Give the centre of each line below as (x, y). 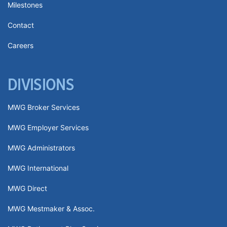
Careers (21, 45)
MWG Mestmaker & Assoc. (51, 209)
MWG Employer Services (48, 128)
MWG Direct (27, 188)
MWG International (38, 168)
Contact (21, 25)
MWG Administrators (41, 148)
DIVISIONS (41, 84)
